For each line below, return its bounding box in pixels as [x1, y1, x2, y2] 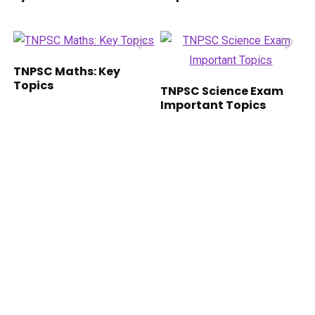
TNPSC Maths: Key [13, 63, 121, 80]
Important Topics [160, 97, 266, 114]
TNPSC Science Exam [160, 83, 284, 100]
